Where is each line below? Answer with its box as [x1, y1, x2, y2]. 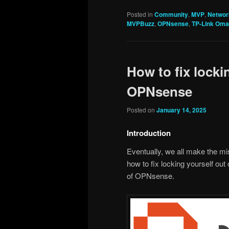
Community [154, 10, 188, 19]
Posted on [127, 105, 156, 114]
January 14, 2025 [156, 105, 207, 114]
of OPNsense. [127, 170, 174, 181]
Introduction [127, 127, 171, 139]
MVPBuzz [127, 19, 154, 29]
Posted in [127, 10, 153, 19]
